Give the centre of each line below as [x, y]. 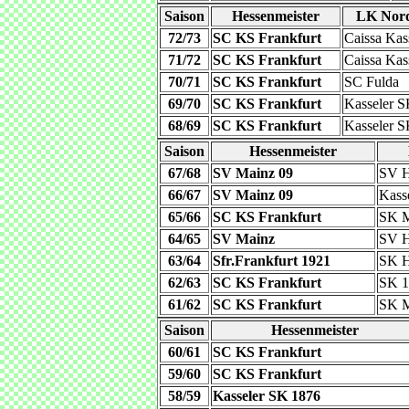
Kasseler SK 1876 [267, 396]
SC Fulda [372, 82]
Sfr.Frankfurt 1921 [272, 261]
